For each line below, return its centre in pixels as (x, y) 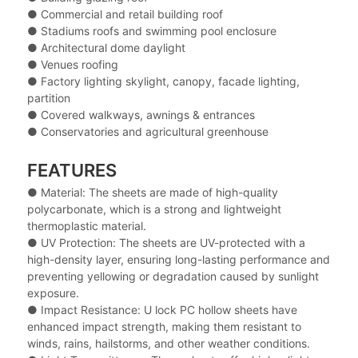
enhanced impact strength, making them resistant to (164, 326)
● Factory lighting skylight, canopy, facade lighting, (163, 81)
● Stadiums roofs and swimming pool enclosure (151, 30)
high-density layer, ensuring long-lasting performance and (178, 259)
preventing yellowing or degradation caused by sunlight (173, 276)
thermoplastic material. (86, 225)
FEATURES (72, 171)
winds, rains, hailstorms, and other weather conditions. (168, 343)
